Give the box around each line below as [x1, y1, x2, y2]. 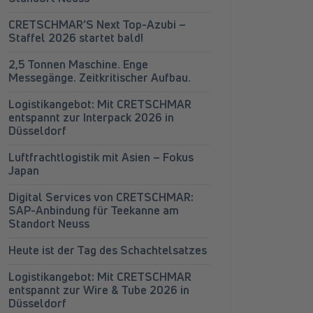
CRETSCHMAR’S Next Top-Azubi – [8, 17, 186, 32]
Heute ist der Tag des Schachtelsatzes [8, 242, 207, 258]
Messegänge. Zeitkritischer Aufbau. [8, 70, 191, 85]
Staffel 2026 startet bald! [8, 30, 143, 45]
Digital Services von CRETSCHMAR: [8, 189, 194, 205]
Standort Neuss [8, 216, 89, 231]
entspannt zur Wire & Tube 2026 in [8, 282, 189, 298]
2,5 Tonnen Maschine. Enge [8, 57, 148, 72]
